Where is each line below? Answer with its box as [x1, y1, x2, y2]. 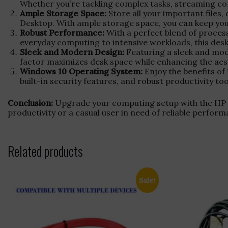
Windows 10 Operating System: [20, 66, 142, 76]
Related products [8, 140, 83, 161]
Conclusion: [8, 97, 53, 108]
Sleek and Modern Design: [20, 46, 124, 57]
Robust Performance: [20, 27, 104, 38]
